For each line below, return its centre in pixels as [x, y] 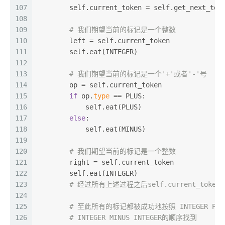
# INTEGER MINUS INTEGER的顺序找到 [133, 217]
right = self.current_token [105, 162]
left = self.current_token [103, 41]
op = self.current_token [99, 85]
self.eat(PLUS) [89, 107]
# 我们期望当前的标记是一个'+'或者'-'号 [138, 74]
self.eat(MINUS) [91, 129]
